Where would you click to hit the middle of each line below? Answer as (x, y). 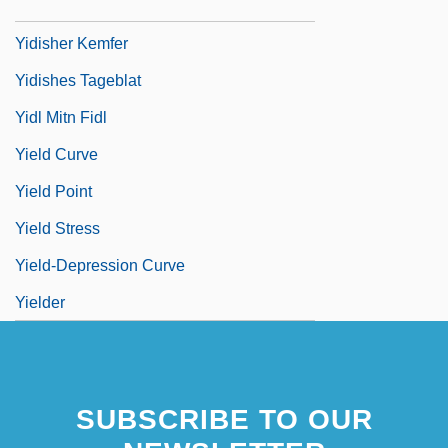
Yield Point (53, 191)
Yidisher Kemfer (71, 43)
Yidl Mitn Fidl (61, 117)
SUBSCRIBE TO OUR (224, 419)
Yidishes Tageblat (78, 80)
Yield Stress (57, 228)
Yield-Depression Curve (100, 265)
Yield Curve (56, 154)
